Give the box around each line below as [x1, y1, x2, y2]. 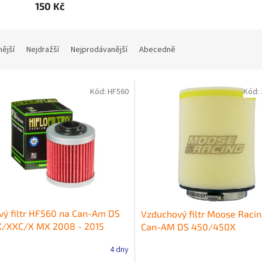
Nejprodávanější [71, 44, 127, 56]
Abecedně [139, 44, 175, 56]
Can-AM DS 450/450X [140, 220, 236, 232]
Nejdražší [26, 44, 59, 56]
